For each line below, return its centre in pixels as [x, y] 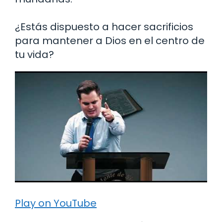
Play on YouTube [56, 203]
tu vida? [34, 55]
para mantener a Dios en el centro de [110, 41]
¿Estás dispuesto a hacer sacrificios [104, 27]
